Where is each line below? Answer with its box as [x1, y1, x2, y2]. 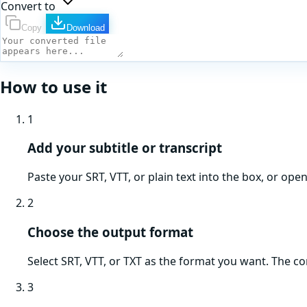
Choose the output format [27, 223, 193, 241]
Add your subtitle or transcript [27, 139, 222, 157]
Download [66, 22, 105, 33]
